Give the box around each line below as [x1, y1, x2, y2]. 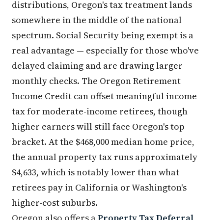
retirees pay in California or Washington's [12, 181, 187, 194]
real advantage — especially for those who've [12, 44, 199, 57]
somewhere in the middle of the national [12, 14, 182, 27]
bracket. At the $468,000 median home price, [12, 136, 194, 148]
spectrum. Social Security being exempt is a [12, 29, 193, 42]
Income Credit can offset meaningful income [12, 90, 197, 103]
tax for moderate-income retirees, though [12, 105, 188, 118]
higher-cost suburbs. [12, 196, 98, 209]
